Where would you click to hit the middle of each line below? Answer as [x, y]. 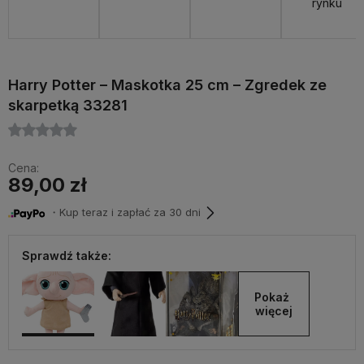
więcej [273, 310]
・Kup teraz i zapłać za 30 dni [123, 212]
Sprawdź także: [67, 255]
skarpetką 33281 [68, 105]
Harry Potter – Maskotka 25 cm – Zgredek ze [167, 84]
